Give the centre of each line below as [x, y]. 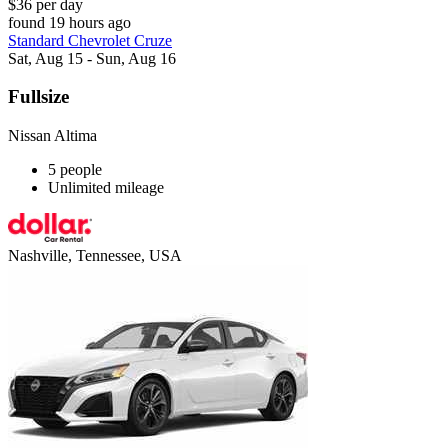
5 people [75, 170]
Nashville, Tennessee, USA [95, 256]
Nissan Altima [52, 136]
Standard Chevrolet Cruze [90, 40]
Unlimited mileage [106, 188]
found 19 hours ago [69, 22]
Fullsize [38, 97]
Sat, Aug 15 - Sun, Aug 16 [92, 58]
